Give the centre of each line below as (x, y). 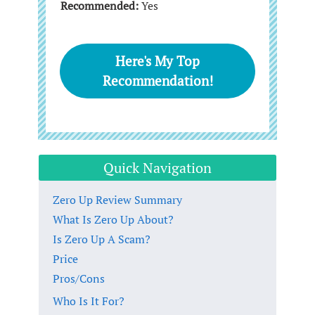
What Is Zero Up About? (113, 219)
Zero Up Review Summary (117, 199)
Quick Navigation (157, 167)
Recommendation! (157, 80)
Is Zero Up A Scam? (102, 239)
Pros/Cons (79, 278)
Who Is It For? (89, 301)
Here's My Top (157, 60)
